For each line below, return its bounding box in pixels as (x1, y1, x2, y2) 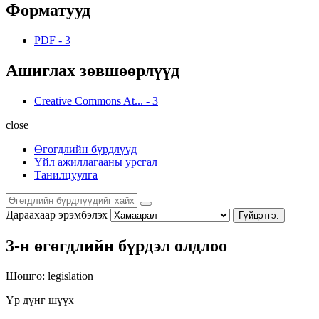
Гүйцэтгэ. (239, 209, 279, 221)
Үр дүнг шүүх (6, 294, 74, 307)
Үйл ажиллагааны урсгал (34, 155, 157, 168)
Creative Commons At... (34, 94, 143, 107)
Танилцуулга (34, 168, 98, 181)
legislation (48, 270, 93, 283)
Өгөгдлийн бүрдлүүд (34, 142, 137, 155)
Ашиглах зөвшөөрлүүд (6, 61, 179, 80)
